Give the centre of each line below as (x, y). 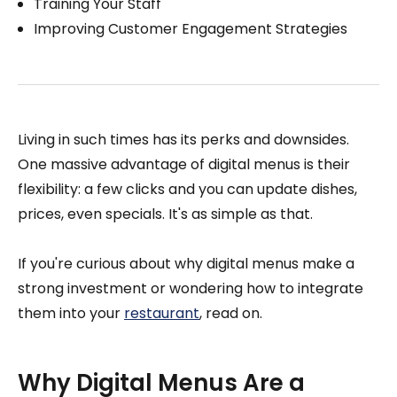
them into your (71, 313)
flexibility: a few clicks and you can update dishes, (187, 189)
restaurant (162, 313)
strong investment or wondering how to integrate (191, 288)
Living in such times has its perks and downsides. (183, 140)
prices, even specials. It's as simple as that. (165, 214)
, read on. (231, 313)
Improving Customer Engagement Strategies (191, 29)
